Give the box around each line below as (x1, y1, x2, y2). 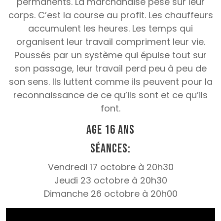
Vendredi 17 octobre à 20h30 (47, 161, 174, 174)
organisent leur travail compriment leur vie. (16, 36, 205, 48)
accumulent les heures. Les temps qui (28, 22, 193, 35)
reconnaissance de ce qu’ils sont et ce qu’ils (13, 89, 208, 102)
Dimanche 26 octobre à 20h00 (43, 187, 178, 200)
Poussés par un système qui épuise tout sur (14, 49, 207, 62)
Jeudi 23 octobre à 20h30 (54, 174, 167, 187)
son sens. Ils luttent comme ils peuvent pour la (8, 75, 213, 88)
